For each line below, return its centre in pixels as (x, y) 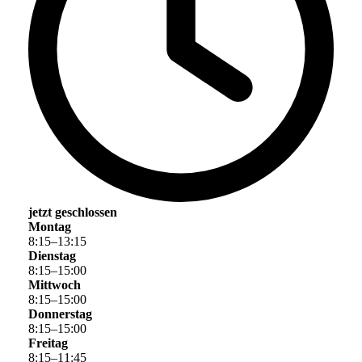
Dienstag (52, 256)
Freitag (48, 343)
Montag (50, 227)
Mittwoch (55, 285)
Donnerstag (60, 314)
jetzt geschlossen (73, 213)
